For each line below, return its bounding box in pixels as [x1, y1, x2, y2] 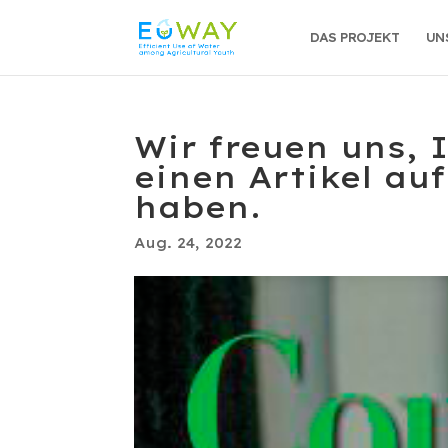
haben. [134, 188, 262, 226]
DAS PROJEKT [310, 30, 399, 45]
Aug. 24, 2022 [134, 234, 243, 252]
